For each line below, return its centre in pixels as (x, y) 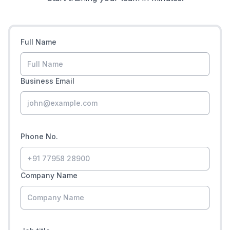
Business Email (47, 81)
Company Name (49, 176)
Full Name (39, 42)
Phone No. (39, 137)
